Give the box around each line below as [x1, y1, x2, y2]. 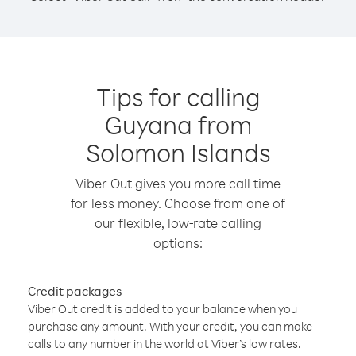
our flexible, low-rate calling [95, 215, 261, 231]
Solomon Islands [85, 136, 271, 168]
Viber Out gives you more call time [75, 175, 281, 192]
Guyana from [104, 108, 252, 141]
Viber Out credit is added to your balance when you [28, 301, 297, 316]
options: [153, 234, 203, 251]
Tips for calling [95, 80, 261, 113]
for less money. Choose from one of [71, 195, 285, 211]
